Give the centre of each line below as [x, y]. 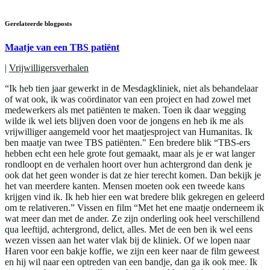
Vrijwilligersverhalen [49, 68]
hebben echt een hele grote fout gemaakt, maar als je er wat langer [130, 154]
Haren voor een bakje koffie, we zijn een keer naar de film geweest [132, 251]
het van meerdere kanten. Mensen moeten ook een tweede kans [125, 186]
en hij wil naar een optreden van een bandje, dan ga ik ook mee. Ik [131, 262]
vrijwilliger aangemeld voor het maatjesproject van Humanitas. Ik [129, 132]
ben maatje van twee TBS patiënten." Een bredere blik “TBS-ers [127, 143]
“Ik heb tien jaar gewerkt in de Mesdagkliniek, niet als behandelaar [131, 89]
